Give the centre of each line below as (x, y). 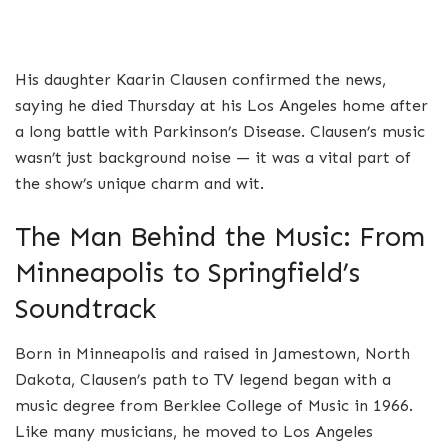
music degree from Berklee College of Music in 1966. (214, 406)
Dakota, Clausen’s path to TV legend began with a (203, 380)
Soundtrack (85, 309)
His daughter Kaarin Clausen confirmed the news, (200, 79)
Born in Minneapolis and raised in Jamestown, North (212, 354)
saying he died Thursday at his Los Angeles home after (221, 105)
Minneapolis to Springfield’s (187, 273)
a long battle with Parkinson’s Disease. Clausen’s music (220, 131)
